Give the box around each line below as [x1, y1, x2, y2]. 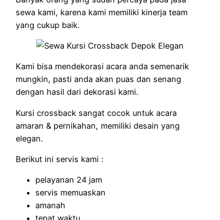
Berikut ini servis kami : [16, 154, 103, 165]
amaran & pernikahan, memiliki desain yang [16, 120, 180, 131]
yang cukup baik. [16, 20, 80, 30]
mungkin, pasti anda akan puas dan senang [16, 74, 181, 84]
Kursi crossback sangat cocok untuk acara [16, 108, 177, 118]
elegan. [16, 133, 43, 143]
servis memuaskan [35, 188, 106, 198]
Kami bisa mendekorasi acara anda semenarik [16, 61, 189, 72]
